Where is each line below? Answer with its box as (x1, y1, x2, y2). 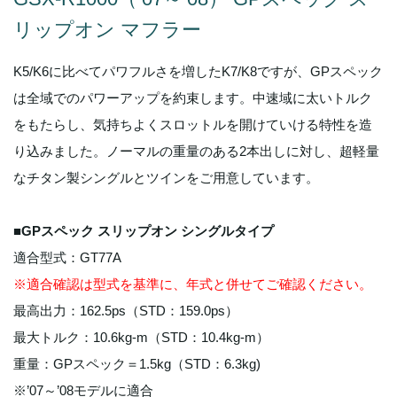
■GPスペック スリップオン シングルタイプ (13, 223, 274, 239)
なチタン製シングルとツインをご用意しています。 (13, 170, 319, 186)
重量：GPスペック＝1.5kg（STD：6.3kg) (13, 356, 261, 372)
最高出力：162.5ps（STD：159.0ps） (13, 303, 238, 319)
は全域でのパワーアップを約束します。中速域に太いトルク (13, 90, 372, 106)
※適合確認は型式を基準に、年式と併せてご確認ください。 (13, 276, 372, 292)
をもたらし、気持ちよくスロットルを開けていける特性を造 (13, 117, 372, 133)
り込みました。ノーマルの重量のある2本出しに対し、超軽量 (13, 144, 379, 160)
